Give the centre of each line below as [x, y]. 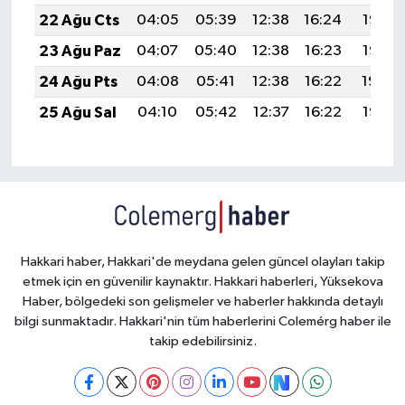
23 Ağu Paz [80, 52]
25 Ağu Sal [77, 113]
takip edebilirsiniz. [202, 342]
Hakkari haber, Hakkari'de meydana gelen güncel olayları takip [202, 262]
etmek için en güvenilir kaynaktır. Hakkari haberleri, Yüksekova [202, 282]
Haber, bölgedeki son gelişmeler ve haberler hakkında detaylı [202, 302]
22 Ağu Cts [79, 21]
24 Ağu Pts [78, 82]
